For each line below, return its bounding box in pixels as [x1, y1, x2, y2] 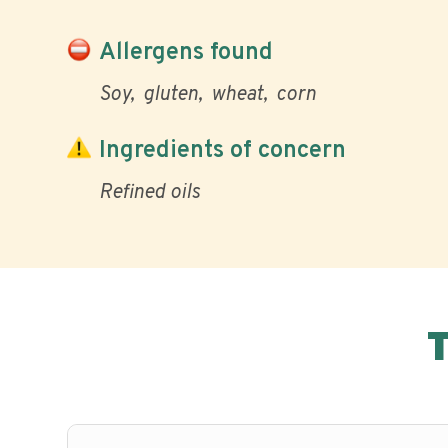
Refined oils [99, 180, 200, 206]
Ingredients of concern [99, 135, 346, 166]
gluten [143, 82, 198, 108]
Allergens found [99, 37, 273, 68]
